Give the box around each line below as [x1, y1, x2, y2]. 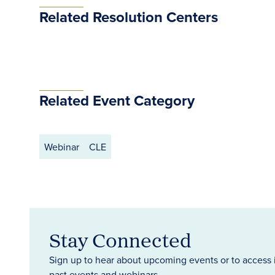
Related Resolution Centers [39, 6, 218, 28]
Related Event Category [39, 90, 195, 111]
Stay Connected [49, 225, 192, 255]
